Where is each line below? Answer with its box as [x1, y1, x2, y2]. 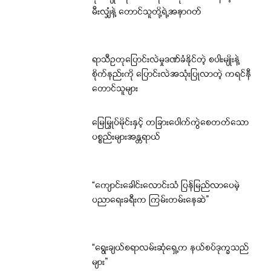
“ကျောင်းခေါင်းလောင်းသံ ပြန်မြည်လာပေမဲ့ [92, 179, 240, 192]
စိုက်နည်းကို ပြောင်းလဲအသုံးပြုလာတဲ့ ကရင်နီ [92, 68, 252, 82]
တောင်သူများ [92, 83, 139, 96]
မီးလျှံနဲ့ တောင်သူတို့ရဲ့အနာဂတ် [92, 5, 202, 19]
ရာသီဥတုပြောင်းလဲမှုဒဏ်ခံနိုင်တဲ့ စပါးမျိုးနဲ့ [92, 54, 240, 67]
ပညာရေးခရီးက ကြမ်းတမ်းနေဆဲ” [92, 194, 209, 207]
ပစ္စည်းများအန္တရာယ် [92, 131, 161, 144]
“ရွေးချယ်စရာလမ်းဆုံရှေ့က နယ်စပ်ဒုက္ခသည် [92, 242, 249, 255]
